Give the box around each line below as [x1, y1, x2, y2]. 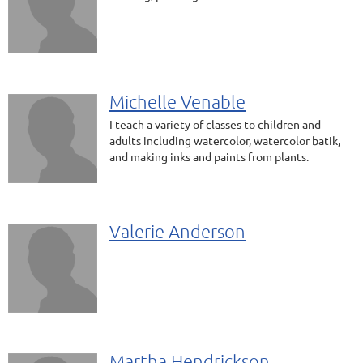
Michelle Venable [109, 91, 246, 112]
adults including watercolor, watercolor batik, [109, 133, 340, 147]
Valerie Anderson [109, 220, 246, 241]
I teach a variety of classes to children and [109, 117, 321, 131]
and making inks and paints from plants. [109, 149, 309, 164]
